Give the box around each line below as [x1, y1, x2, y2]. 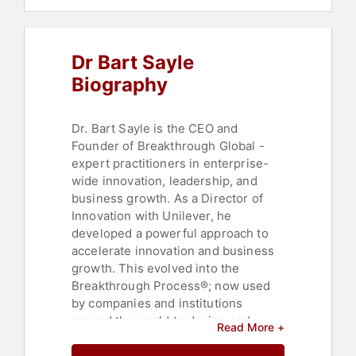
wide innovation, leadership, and [72, 173, 257, 189]
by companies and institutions [72, 296, 243, 311]
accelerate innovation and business [72, 243, 275, 259]
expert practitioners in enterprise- [72, 156, 269, 172]
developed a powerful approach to [72, 226, 269, 242]
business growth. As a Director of [72, 191, 263, 207]
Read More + [217, 320, 284, 335]
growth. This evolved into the [72, 261, 240, 277]
